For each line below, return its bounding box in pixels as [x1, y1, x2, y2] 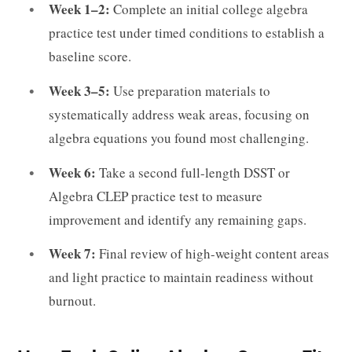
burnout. [49, 291, 96, 310]
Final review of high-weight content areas [96, 244, 329, 263]
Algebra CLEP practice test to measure [49, 186, 262, 205]
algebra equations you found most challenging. [49, 129, 309, 148]
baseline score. [49, 47, 131, 66]
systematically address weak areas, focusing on [49, 105, 310, 124]
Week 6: [49, 162, 96, 182]
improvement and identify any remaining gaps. [49, 210, 306, 229]
